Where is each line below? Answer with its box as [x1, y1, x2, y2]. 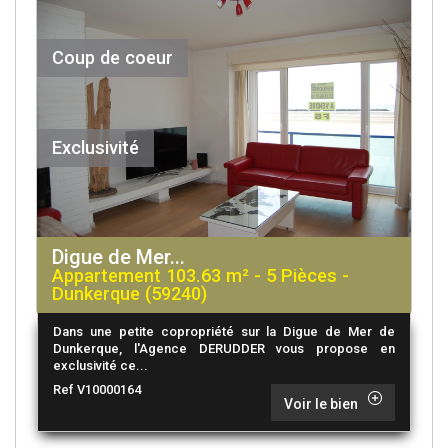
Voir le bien [284, 396, 358, 413]
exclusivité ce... [53, 358, 148, 374]
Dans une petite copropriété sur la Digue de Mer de [53, 324, 395, 340]
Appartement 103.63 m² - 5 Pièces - [52, 265, 349, 287]
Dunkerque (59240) [52, 283, 207, 305]
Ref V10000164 [53, 382, 141, 398]
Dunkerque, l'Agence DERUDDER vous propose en [53, 341, 395, 357]
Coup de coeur [52, 46, 173, 68]
